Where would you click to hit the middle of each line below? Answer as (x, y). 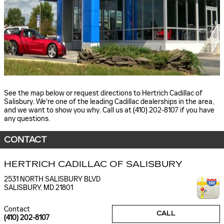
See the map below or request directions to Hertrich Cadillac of (103, 93)
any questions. (27, 119)
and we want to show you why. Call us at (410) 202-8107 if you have (109, 110)
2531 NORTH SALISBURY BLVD (52, 179)
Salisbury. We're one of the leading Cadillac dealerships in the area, (109, 102)
